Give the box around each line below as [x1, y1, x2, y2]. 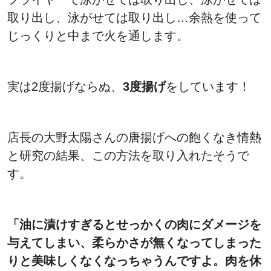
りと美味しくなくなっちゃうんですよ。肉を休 [7, 254, 261, 268]
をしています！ [166, 80, 250, 94]
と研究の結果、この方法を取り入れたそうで [7, 149, 249, 163]
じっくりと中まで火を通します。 [7, 29, 189, 43]
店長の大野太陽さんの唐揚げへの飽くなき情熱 [7, 131, 261, 145]
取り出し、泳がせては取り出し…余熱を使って [7, 11, 261, 25]
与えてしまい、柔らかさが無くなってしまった [7, 236, 261, 250]
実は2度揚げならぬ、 [7, 80, 123, 94]
